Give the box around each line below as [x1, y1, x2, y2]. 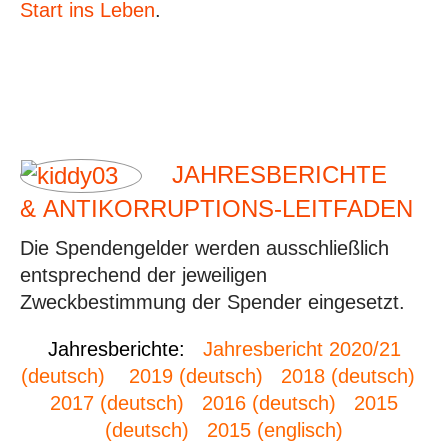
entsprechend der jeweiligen [20, 264, 267, 286]
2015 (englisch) [207, 419, 343, 441]
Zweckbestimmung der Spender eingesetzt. [20, 291, 405, 313]
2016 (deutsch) [202, 392, 336, 414]
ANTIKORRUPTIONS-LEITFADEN [43, 195, 413, 222]
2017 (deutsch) [50, 392, 184, 414]
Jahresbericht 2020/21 [202, 338, 401, 360]
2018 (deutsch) [275, 365, 415, 387]
